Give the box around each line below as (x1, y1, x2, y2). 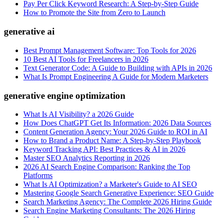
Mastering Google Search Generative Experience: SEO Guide (23, 189, 214, 198)
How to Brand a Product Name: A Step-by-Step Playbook (23, 136, 201, 145)
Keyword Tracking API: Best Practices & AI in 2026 (23, 145, 185, 154)
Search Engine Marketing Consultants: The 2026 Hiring (23, 206, 195, 215)
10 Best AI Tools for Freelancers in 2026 (23, 54, 148, 63)
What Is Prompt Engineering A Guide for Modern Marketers (23, 72, 208, 81)
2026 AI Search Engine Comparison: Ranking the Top (23, 163, 190, 171)
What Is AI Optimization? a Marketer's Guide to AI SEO (23, 180, 197, 189)
